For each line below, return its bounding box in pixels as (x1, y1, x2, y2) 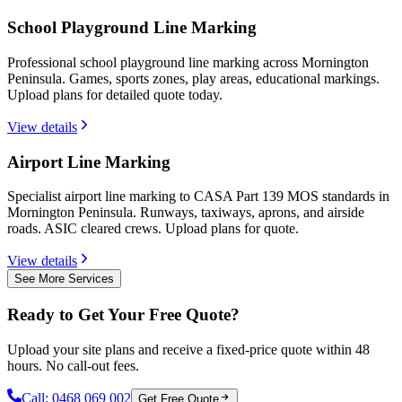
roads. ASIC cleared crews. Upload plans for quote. (7, 221, 299, 237)
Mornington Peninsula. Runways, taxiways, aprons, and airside (7, 205, 364, 221)
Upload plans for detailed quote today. (7, 86, 223, 102)
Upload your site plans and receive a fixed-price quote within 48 (7, 341, 370, 357)
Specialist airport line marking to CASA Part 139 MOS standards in (7, 188, 389, 205)
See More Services (14, 272, 114, 286)
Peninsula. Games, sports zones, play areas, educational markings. (7, 70, 380, 86)
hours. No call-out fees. (7, 357, 139, 373)
